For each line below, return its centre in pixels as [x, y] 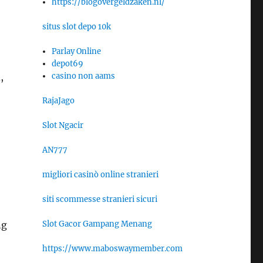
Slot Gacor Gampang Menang [97, 224]
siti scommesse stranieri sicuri [100, 199]
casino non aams [84, 76]
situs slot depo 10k [76, 26]
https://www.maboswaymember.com [112, 248]
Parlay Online [77, 51]
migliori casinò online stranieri [100, 174]
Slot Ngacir [63, 125]
